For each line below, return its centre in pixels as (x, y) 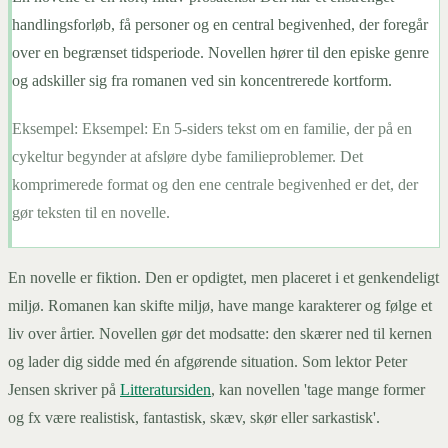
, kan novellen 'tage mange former (318, 390)
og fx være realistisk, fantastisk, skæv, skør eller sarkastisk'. (194, 418)
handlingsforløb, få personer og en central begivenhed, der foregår (220, 25)
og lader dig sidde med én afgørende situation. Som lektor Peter (207, 362)
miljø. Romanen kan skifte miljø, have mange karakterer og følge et (220, 306)
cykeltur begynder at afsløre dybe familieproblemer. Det (187, 157)
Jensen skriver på (64, 390)
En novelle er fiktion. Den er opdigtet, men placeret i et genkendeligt (223, 278)
